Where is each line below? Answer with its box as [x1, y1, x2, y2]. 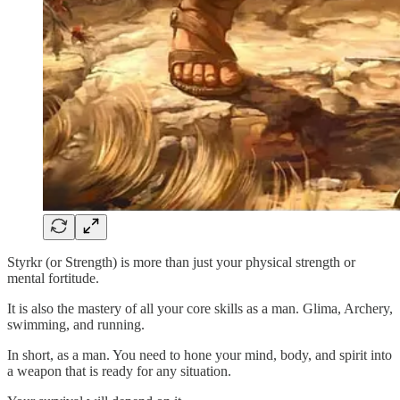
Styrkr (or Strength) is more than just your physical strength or [7, 254, 355, 270]
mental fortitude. [7, 270, 99, 286]
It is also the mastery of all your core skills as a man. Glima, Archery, [7, 300, 393, 316]
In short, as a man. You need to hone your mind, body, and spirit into [7, 346, 392, 362]
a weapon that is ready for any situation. [7, 362, 231, 379]
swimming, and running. [7, 316, 145, 332]
